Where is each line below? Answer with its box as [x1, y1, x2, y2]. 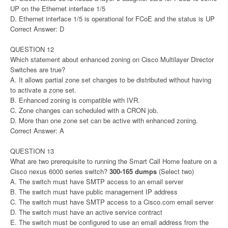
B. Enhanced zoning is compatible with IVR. [10, 95, 140, 105]
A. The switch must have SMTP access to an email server [10, 177, 183, 187]
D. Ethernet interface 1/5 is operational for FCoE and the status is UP [10, 14, 215, 24]
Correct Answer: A [10, 126, 64, 136]
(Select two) [157, 166, 194, 177]
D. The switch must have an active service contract [10, 207, 162, 217]
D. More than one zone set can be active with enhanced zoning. [10, 116, 198, 126]
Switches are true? [10, 65, 65, 75]
